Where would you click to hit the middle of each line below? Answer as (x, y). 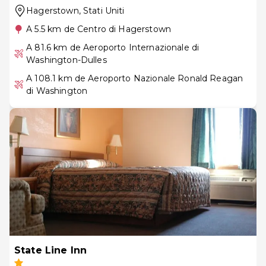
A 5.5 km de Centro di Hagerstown (99, 29)
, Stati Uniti (102, 10)
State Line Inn (51, 250)
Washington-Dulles (66, 60)
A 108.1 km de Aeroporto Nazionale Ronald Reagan (135, 78)
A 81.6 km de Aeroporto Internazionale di (113, 47)
